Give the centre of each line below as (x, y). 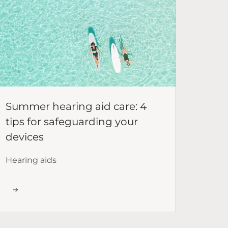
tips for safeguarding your (72, 121)
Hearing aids (31, 160)
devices (25, 137)
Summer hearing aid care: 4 (76, 106)
